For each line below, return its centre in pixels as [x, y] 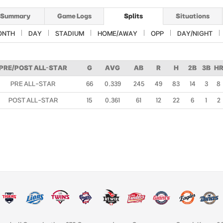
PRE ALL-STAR [33, 84]
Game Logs [74, 16]
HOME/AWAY [117, 33]
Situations [193, 16]
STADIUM [70, 33]
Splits [133, 16]
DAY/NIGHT [195, 33]
